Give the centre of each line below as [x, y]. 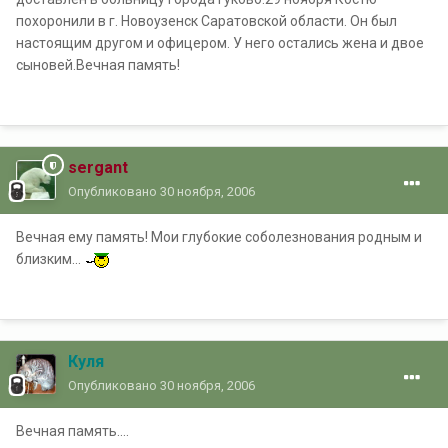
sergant [98, 168]
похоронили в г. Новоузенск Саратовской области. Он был [206, 21]
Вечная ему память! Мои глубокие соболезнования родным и [219, 237]
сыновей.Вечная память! [98, 65]
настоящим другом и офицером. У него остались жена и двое [220, 43]
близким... [50, 259]
